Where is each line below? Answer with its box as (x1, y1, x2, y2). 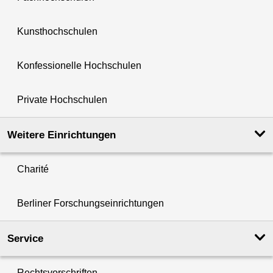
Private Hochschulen (17, 94, 107, 105)
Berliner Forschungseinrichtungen (17, 198, 164, 209)
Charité (17, 164, 49, 175)
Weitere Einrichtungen (7, 129, 116, 141)
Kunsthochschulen (17, 26, 97, 37)
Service (7, 233, 43, 245)
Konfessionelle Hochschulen (17, 60, 141, 71)
